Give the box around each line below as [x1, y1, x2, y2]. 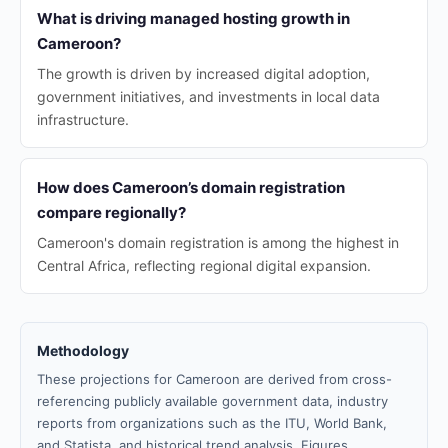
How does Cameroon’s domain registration [37, 178, 345, 197]
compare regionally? [37, 203, 186, 222]
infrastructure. [37, 111, 129, 128]
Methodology [37, 342, 129, 359]
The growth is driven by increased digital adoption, [37, 65, 370, 82]
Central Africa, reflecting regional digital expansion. [37, 257, 371, 274]
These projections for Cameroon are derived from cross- [37, 371, 392, 387]
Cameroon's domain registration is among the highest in [37, 234, 399, 251]
